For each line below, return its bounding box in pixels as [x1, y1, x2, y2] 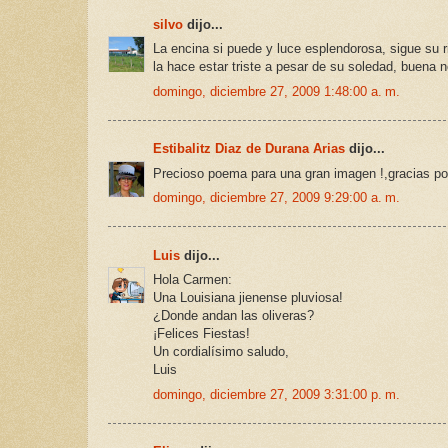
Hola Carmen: [153, 272, 232, 288]
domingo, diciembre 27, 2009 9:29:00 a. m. [153, 190, 400, 206]
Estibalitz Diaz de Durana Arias [153, 141, 345, 157]
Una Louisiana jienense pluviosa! [153, 290, 343, 306]
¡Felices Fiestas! [153, 326, 250, 342]
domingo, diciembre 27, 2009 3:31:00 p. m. [153, 386, 400, 402]
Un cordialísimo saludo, [153, 344, 289, 360]
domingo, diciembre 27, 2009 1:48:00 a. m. [153, 83, 400, 99]
